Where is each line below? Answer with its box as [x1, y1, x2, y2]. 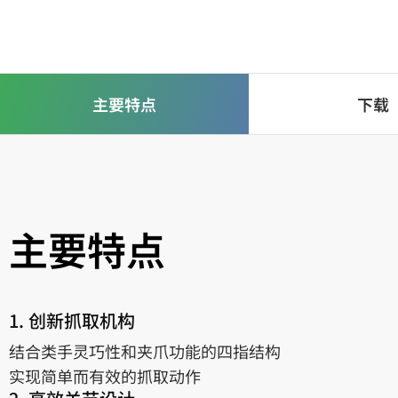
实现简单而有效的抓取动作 [9, 364, 201, 387]
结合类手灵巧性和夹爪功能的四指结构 [9, 339, 281, 362]
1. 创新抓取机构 [9, 307, 135, 333]
